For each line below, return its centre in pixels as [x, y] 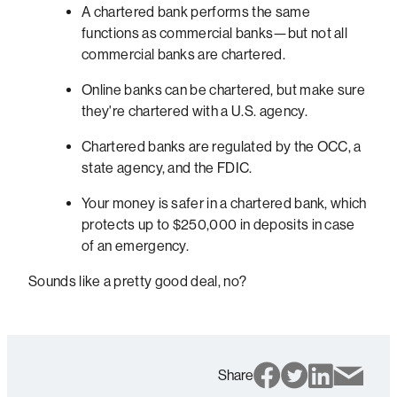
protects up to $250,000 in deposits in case [218, 225]
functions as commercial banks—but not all [215, 34]
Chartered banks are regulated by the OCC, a [222, 147]
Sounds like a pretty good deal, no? [138, 282]
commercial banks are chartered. [183, 55]
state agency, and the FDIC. [167, 168]
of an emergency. [136, 246]
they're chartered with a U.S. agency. [195, 112]
